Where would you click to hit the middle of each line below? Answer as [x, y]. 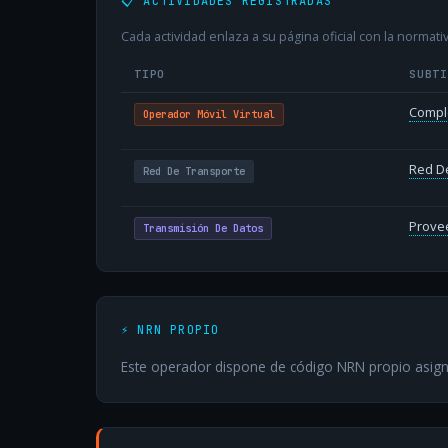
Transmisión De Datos [202, 228]
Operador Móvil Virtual [208, 114]
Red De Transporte [193, 171]
